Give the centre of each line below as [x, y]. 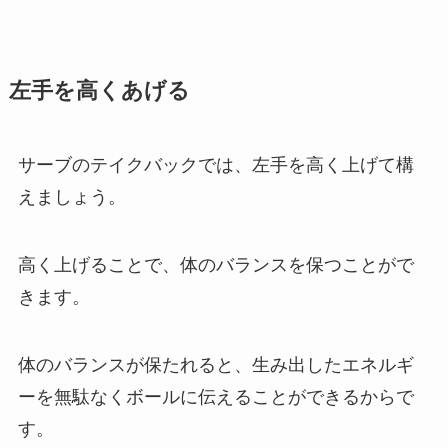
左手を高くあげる [99, 91]
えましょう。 [71, 197]
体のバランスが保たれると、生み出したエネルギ [215, 364]
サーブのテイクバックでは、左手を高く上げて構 [215, 165]
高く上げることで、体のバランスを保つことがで [215, 265]
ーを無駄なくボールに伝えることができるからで [215, 396]
